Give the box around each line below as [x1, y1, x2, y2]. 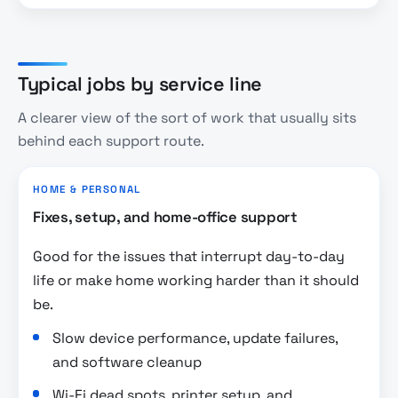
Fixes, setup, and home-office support [33, 207, 298, 227]
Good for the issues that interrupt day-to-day [33, 246, 345, 266]
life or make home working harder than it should [33, 270, 359, 290]
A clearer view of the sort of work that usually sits [18, 108, 356, 128]
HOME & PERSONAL [33, 183, 141, 196]
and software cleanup [52, 353, 203, 372]
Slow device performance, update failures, [52, 329, 338, 348]
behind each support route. [18, 131, 204, 151]
